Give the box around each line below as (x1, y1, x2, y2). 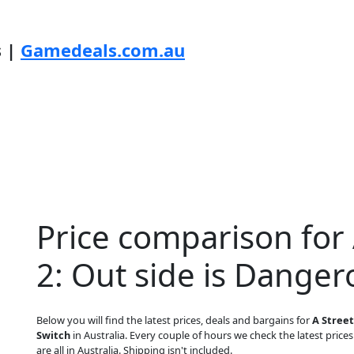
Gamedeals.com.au (21, 38, 185, 62)
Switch (36, 328, 70, 342)
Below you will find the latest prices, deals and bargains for (36, 313, 312, 327)
